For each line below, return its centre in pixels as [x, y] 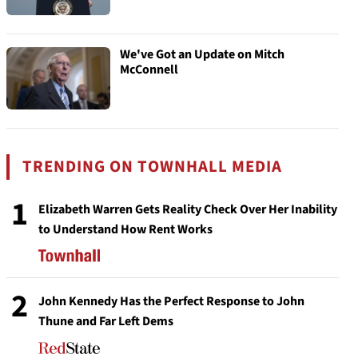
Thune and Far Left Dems [106, 321]
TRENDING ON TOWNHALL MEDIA [153, 167]
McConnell [149, 70]
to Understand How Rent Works [125, 229]
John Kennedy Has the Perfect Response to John [171, 301]
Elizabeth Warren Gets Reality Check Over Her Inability [188, 209]
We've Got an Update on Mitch [202, 54]
